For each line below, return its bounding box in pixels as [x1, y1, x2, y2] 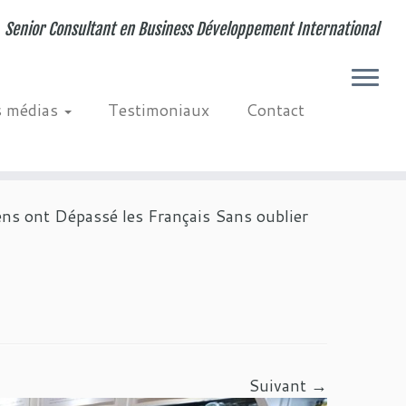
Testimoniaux [107, 98, 209, 121]
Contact [245, 98, 304, 121]
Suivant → [248, 373, 327, 397]
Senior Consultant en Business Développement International [4, 19, 379, 39]
